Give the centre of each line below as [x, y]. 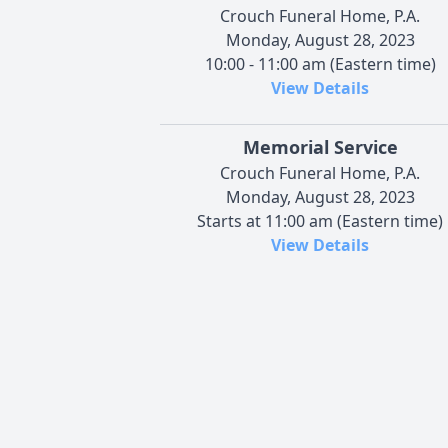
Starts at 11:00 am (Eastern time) [320, 220]
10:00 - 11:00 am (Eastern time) [320, 63]
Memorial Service [320, 146]
